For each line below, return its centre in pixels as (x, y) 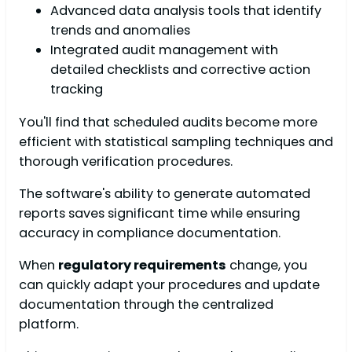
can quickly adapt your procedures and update (169, 285)
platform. (49, 324)
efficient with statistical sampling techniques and (176, 141)
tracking (77, 90)
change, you (267, 266)
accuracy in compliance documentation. (150, 233)
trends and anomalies (120, 31)
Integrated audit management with (164, 50)
